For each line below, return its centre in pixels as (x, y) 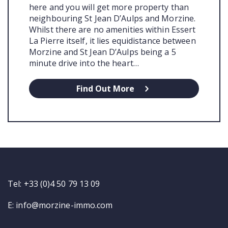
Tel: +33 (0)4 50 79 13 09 (54, 183)
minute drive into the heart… (84, 63)
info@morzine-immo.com (64, 205)
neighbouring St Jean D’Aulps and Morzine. (112, 18)
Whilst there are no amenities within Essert (112, 29)
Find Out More (105, 88)
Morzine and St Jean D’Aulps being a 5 (103, 52)
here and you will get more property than (109, 7)
